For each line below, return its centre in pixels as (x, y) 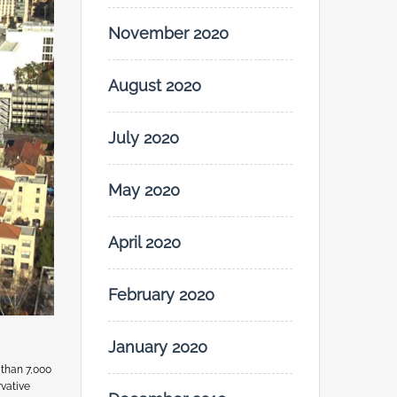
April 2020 (144, 243)
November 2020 (168, 34)
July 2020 (144, 138)
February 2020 (161, 295)
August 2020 (155, 86)
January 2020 (158, 347)
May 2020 (144, 191)
